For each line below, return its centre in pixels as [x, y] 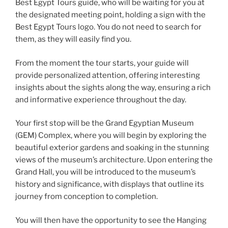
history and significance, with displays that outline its [110, 184]
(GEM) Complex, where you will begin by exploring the [111, 136]
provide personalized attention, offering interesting [108, 75]
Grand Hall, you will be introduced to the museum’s [106, 172]
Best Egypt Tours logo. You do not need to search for [108, 27]
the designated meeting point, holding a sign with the [110, 15]
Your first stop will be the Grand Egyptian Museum [105, 123]
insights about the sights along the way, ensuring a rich [113, 87]
